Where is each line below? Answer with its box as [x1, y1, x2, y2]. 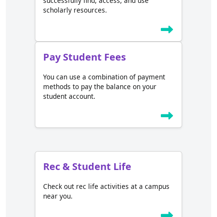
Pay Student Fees [43, 50, 126, 64]
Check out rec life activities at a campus [43, 182, 170, 191]
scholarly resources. [43, 5, 107, 15]
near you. [43, 191, 73, 201]
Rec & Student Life [43, 160, 131, 173]
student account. [43, 92, 95, 101]
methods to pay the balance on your [43, 82, 156, 92]
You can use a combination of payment [43, 72, 165, 82]
